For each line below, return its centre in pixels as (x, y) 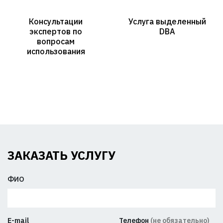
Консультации (56, 21)
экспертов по (56, 31)
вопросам (56, 41)
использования (56, 51)
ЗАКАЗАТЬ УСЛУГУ (61, 156)
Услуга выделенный (167, 21)
